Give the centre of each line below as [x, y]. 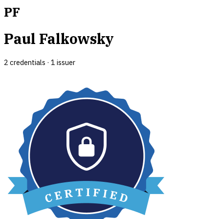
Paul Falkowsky [59, 39]
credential [25, 62]
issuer [65, 62]
